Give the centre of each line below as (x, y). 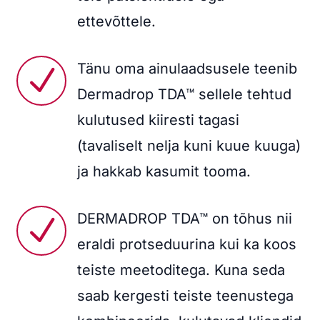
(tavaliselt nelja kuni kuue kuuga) (189, 146)
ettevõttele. (116, 22)
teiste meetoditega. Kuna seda (181, 270)
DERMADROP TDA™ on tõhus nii (184, 219)
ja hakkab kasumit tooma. (164, 172)
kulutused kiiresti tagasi (158, 120)
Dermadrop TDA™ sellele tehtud (184, 95)
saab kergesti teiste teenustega (185, 296)
